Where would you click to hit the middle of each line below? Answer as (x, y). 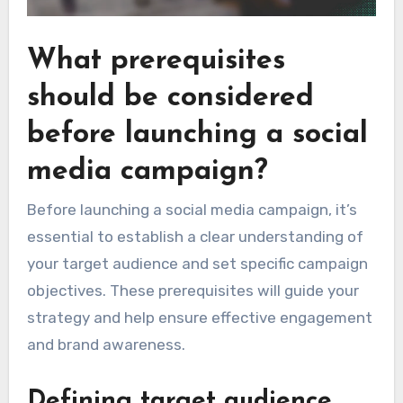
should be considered (170, 98)
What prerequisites (156, 61)
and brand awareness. (106, 345)
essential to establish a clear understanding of (195, 237)
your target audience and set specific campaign (197, 264)
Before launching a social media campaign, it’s (192, 210)
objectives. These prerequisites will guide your (193, 291)
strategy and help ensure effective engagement (199, 318)
